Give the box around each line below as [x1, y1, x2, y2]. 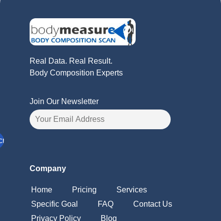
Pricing [72, 185, 97, 194]
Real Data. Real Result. [30, 57, 112, 66]
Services [116, 185, 147, 194]
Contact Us [133, 199, 172, 208]
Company [30, 164, 66, 173]
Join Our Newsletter [30, 97, 99, 106]
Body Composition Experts [30, 69, 123, 77]
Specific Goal [31, 199, 78, 208]
